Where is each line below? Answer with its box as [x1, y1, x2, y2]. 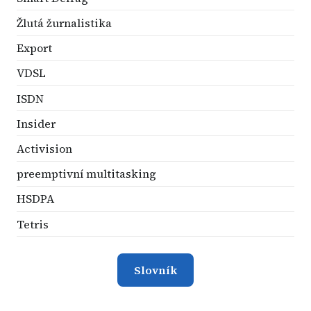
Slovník [134, 262, 177, 278]
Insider [17, 115, 56, 131]
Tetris [17, 216, 49, 232]
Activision [17, 140, 72, 156]
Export [17, 40, 52, 56]
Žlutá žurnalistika [17, 15, 112, 31]
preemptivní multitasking [17, 166, 156, 182]
